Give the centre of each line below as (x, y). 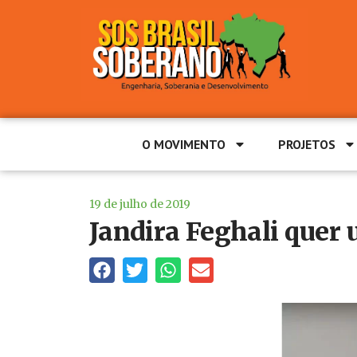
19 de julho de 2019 (140, 204)
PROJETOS (307, 144)
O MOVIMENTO (184, 144)
